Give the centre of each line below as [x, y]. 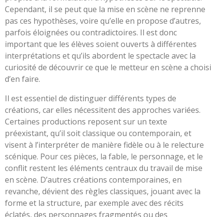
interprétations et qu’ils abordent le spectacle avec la [100, 55]
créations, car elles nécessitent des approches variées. [103, 110]
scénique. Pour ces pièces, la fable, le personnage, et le [104, 156]
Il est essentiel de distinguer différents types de [91, 98]
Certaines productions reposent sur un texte [86, 121]
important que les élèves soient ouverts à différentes [101, 44]
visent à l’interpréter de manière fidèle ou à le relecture [104, 145]
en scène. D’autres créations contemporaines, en [93, 179]
